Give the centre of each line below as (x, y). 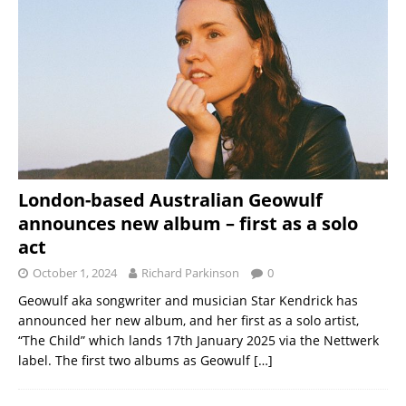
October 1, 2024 (75, 272)
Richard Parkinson (190, 272)
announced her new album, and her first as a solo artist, (188, 320)
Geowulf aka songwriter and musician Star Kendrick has (188, 300)
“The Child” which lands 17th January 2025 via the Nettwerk (198, 340)
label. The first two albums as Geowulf (136, 360)
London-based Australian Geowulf (170, 199)
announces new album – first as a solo (188, 223)
